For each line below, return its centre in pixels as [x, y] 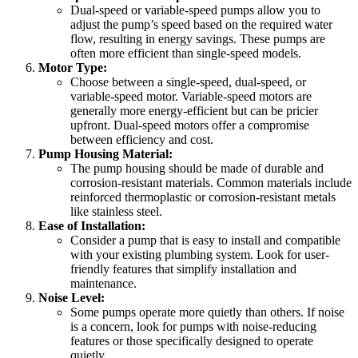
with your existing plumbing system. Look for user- [200, 255]
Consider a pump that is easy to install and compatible [205, 241]
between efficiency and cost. [142, 140]
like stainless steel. [116, 212]
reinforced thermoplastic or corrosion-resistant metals [203, 197]
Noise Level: [72, 298]
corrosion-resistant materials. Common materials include [211, 183]
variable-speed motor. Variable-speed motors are [191, 97]
